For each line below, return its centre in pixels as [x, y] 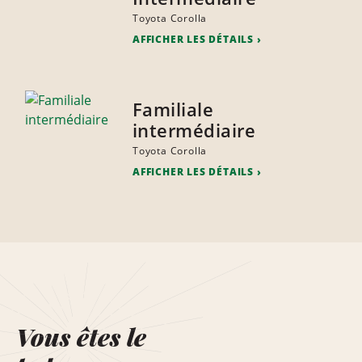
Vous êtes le [81, 337]
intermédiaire [194, 130]
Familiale [173, 109]
